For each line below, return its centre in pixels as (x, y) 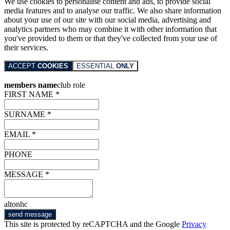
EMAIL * (20, 135)
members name (31, 85)
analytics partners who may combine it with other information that (110, 29)
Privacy (194, 224)
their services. (26, 48)
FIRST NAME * (32, 94)
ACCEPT (23, 66)
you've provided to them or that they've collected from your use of (111, 39)
